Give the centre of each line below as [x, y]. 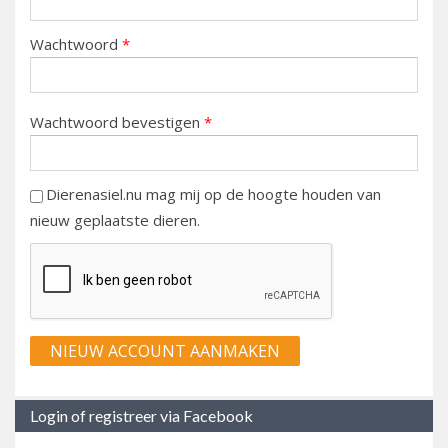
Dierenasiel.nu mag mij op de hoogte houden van [213, 194]
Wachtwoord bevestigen [117, 122]
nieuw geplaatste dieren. [115, 220]
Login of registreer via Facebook [141, 416]
